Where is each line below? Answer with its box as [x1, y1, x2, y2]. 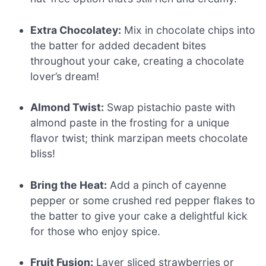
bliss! [30, 147, 56, 160]
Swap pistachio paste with [104, 101, 236, 114]
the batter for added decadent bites [30, 39, 207, 52]
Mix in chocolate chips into [121, 23, 256, 36]
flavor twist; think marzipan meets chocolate [30, 132, 248, 145]
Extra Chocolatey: [30, 23, 122, 36]
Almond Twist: [30, 101, 104, 114]
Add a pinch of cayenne [107, 178, 227, 191]
